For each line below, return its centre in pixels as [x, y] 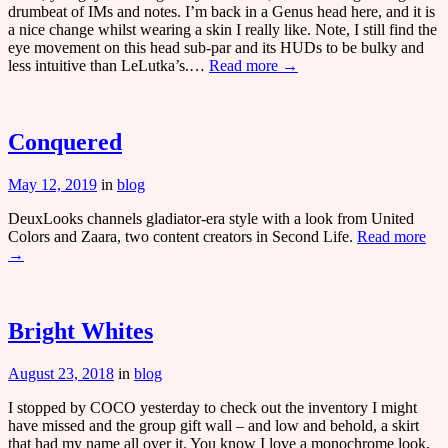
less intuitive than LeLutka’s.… [108, 66]
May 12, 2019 [52, 184]
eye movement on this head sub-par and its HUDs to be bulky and [216, 48]
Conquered [65, 142]
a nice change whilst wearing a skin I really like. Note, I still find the [222, 30]
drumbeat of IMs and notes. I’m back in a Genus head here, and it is [221, 12]
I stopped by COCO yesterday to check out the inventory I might [212, 407]
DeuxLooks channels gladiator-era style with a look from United [211, 218]
